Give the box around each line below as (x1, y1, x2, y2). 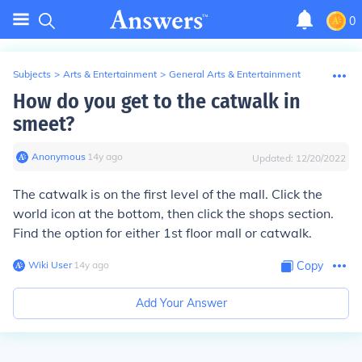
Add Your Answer (135, 296, 227, 310)
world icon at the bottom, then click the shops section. (13, 205, 334, 221)
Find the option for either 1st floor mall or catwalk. (13, 225, 312, 241)
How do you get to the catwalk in (13, 89, 301, 114)
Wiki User (28, 259, 72, 271)
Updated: (252, 152, 296, 164)
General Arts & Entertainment (169, 68, 301, 80)
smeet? (13, 112, 74, 137)
